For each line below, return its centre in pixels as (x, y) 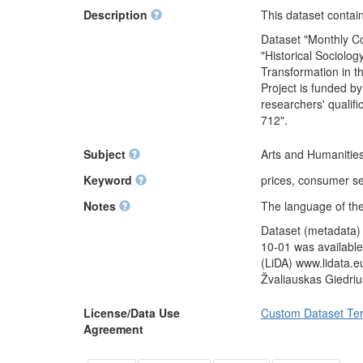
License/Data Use (132, 313)
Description (117, 15)
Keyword (109, 180)
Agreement (113, 329)
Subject (106, 154)
